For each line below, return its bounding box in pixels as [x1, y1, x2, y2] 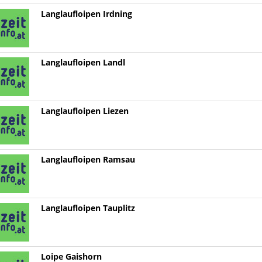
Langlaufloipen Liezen [40, 106, 129, 116]
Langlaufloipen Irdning [40, 9, 132, 19]
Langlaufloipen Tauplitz [40, 204, 135, 213]
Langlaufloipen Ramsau [40, 155, 135, 165]
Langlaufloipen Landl [40, 58, 125, 68]
